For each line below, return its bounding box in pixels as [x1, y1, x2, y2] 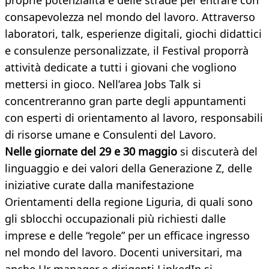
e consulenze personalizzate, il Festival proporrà [5, 43, 249, 58]
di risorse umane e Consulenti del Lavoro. [5, 127, 216, 142]
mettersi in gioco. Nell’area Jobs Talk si [5, 77, 201, 92]
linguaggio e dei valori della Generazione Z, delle [5, 161, 252, 176]
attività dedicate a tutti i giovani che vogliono [5, 60, 237, 75]
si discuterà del [177, 144, 258, 159]
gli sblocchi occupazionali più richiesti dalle [5, 211, 226, 226]
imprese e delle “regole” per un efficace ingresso [5, 228, 250, 243]
